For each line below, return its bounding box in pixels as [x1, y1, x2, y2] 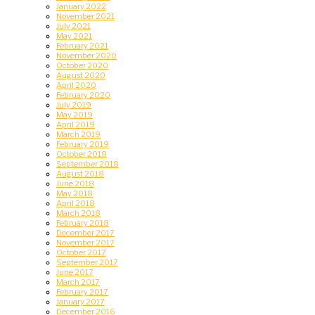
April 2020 [56, 80, 96, 91]
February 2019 [56, 139, 109, 150]
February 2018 [56, 218, 109, 229]
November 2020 [56, 51, 117, 61]
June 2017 [56, 267, 94, 278]
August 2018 [56, 169, 104, 179]
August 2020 [56, 70, 105, 81]
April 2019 [56, 120, 95, 130]
